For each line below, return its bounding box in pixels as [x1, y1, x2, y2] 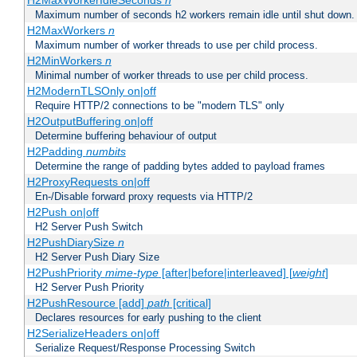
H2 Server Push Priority [35, 281, 144, 294]
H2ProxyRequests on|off [26, 175, 150, 189]
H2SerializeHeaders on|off [26, 327, 159, 340]
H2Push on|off [26, 206, 99, 219]
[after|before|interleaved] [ [158, 266, 292, 280]
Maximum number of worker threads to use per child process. [35, 39, 318, 52]
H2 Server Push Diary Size [35, 251, 159, 264]
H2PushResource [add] [26, 296, 147, 310]
